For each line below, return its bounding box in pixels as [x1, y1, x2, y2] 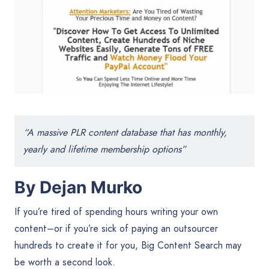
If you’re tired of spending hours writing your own [14, 204, 218, 219]
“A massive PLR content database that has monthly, [23, 125, 227, 139]
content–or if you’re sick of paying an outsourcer [14, 221, 218, 235]
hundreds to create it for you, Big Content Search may [14, 238, 241, 252]
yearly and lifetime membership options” [23, 142, 186, 156]
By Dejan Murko [14, 177, 142, 198]
